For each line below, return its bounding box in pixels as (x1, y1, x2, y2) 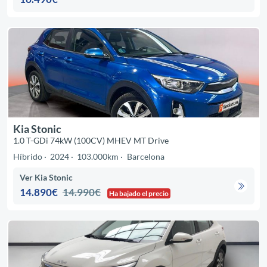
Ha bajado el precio (109, 188, 169, 198)
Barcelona (126, 151, 164, 162)
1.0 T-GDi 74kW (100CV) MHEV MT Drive (13, 135, 169, 146)
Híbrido (13, 151, 42, 162)
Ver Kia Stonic (20, 172, 73, 182)
